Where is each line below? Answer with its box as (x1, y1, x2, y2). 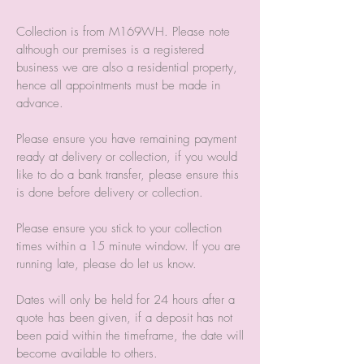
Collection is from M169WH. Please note (16, 23, 230, 40)
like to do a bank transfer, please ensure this (16, 166, 239, 183)
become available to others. (16, 344, 158, 362)
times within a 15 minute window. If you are (16, 237, 240, 254)
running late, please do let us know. (16, 255, 197, 272)
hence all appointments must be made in (16, 76, 220, 93)
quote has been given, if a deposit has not (16, 309, 232, 326)
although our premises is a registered (16, 41, 204, 58)
